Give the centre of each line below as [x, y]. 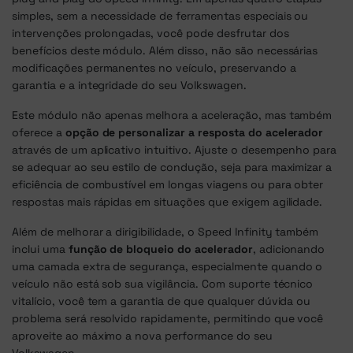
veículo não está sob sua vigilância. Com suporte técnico [163, 284]
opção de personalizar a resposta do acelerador [194, 132]
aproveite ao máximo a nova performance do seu [142, 336]
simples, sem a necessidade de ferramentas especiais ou [160, 16]
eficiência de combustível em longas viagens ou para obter [168, 184]
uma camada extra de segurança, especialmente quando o [167, 266]
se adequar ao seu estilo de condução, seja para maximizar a [172, 167]
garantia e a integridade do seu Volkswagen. [129, 85]
